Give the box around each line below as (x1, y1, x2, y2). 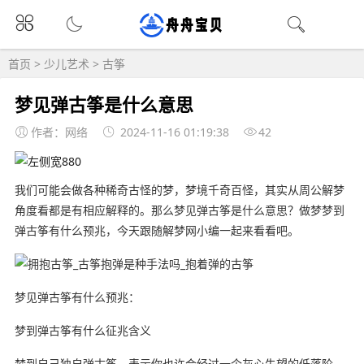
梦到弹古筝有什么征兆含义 (14, 322, 151, 338)
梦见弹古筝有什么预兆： (14, 288, 140, 305)
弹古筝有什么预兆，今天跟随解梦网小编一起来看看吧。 (14, 222, 299, 238)
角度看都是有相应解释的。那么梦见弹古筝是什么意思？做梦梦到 (14, 201, 344, 218)
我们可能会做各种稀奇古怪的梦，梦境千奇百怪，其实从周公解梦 (14, 181, 344, 197)
